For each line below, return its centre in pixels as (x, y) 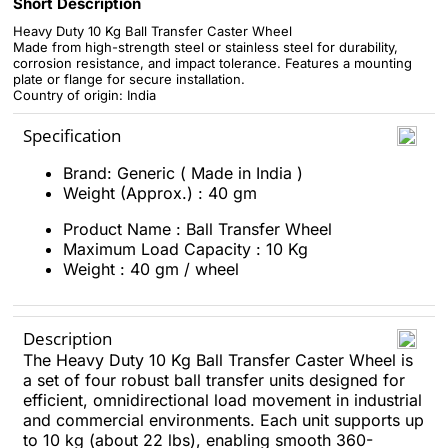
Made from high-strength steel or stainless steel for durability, (205, 47)
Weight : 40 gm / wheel (151, 269)
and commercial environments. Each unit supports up (223, 420)
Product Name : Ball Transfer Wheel (197, 229)
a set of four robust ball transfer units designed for (214, 380)
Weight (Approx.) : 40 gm (160, 193)
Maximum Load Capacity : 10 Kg (185, 249)
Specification (72, 135)
